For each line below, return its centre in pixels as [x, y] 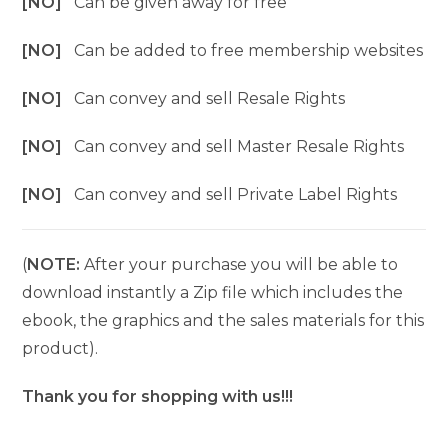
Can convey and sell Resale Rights [210, 99]
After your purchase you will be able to [239, 265]
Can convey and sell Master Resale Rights [239, 147]
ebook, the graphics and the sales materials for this [223, 321]
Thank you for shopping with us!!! [158, 397]
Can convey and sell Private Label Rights [236, 195]
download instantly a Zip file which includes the [213, 293]
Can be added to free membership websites [249, 51]
